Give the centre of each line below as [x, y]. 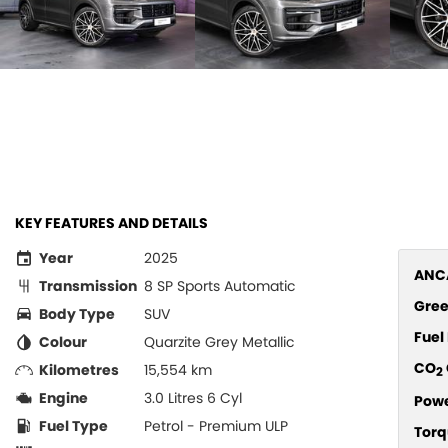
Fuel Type [73, 426]
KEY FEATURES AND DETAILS [111, 223]
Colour [63, 342]
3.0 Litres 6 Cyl [193, 398]
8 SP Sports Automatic [220, 286]
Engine [63, 398]
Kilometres [79, 370]
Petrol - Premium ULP [216, 426]
